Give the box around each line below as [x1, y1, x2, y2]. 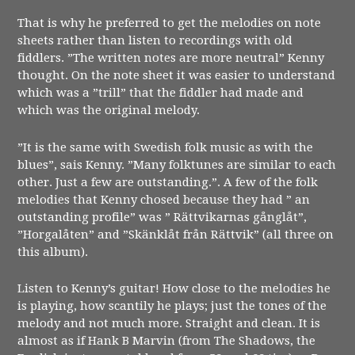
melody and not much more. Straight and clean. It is [17, 315, 321, 330]
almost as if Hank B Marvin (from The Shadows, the [17, 333, 316, 348]
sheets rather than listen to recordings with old [17, 33, 293, 48]
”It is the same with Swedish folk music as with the [17, 139, 314, 155]
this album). [17, 244, 89, 259]
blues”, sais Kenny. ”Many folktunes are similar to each [17, 157, 337, 172]
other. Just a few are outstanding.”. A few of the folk [17, 174, 319, 189]
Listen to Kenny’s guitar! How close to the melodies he [17, 281, 331, 296]
